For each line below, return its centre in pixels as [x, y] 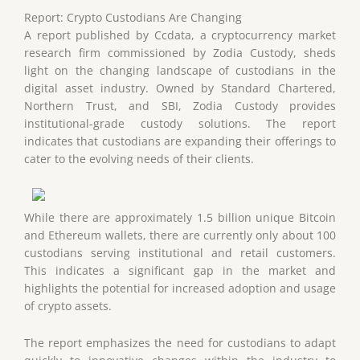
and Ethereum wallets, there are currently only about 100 [180, 235]
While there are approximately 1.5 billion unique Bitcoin [180, 217]
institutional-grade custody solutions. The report [180, 124]
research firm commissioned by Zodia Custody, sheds [180, 53]
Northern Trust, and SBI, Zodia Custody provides [180, 106]
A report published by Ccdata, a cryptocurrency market [180, 35]
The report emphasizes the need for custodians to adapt [180, 342]
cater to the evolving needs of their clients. [139, 159]
